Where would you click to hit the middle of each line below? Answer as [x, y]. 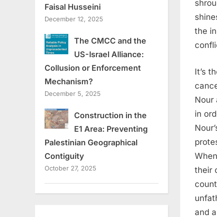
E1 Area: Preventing [111, 129]
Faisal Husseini [73, 7]
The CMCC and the [110, 41]
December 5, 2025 [73, 94]
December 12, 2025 [74, 19]
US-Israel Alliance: [109, 54]
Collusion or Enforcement [93, 68]
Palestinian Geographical [91, 143]
